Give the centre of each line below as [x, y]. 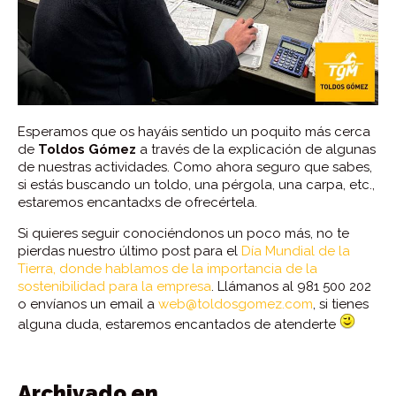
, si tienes [341, 304]
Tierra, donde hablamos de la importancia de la [168, 268]
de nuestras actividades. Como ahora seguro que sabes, [195, 167]
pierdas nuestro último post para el [129, 251]
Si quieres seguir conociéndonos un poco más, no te [183, 233]
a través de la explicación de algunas [256, 149]
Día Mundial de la [296, 251]
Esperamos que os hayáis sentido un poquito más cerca [194, 131]
